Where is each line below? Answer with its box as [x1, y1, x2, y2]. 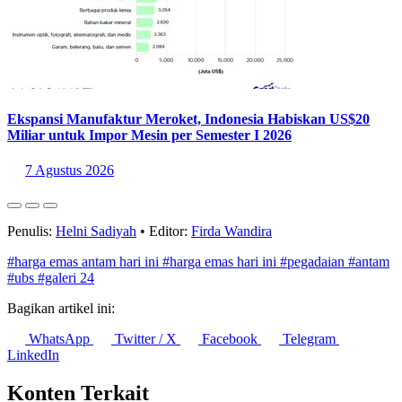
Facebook [198, 331, 261, 347]
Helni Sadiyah [56, 223, 136, 240]
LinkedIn [7, 347, 59, 363]
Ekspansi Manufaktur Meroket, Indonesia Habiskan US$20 [7, 111, 370, 127]
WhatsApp [25, 331, 93, 347]
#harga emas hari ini [162, 254, 280, 270]
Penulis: [7, 223, 56, 240]
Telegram [279, 331, 339, 347]
